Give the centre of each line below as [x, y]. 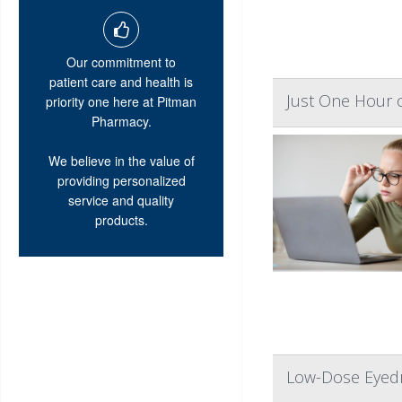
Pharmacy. [121, 121]
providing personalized [121, 180]
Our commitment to [121, 61]
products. [121, 219]
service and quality [121, 200]
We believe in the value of [121, 160]
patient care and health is [121, 81]
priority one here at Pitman [121, 101]
